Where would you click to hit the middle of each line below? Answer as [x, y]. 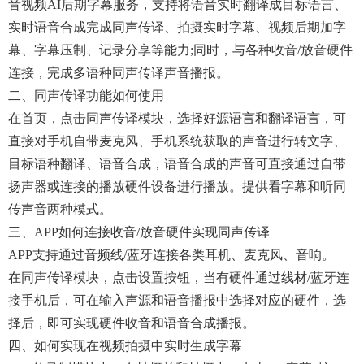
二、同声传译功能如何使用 [86, 95]
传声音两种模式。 [60, 209]
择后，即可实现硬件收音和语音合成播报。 [132, 323]
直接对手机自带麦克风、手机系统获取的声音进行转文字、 [177, 141]
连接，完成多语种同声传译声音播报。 [119, 73]
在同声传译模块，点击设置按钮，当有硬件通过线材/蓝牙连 [179, 277]
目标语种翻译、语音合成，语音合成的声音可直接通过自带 [177, 164]
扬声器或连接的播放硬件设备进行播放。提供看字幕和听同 [177, 186]
